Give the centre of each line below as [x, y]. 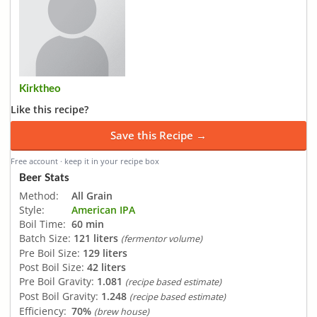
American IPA [103, 209]
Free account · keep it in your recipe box [85, 161]
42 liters [106, 267]
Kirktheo [40, 89]
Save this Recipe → [158, 135]
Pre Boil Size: [50, 253]
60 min [88, 224]
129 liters [105, 253]
